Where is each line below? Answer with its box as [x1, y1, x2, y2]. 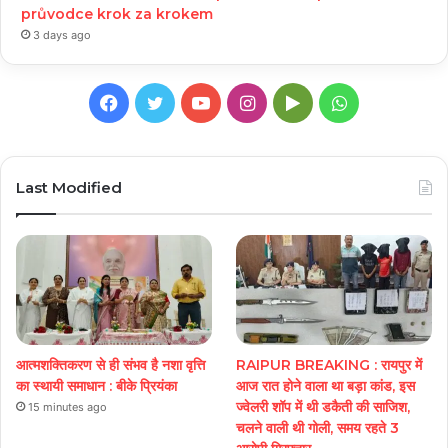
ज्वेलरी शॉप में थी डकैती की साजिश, [236, 398, 411, 417]
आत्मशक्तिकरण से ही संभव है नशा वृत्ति [16, 356, 205, 375]
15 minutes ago [28, 400, 107, 415]
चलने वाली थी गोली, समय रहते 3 [236, 419, 400, 438]
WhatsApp [345, 90, 434, 112]
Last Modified [16, 177, 122, 197]
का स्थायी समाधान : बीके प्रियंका [16, 377, 177, 396]
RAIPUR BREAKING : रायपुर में [236, 356, 423, 375]
